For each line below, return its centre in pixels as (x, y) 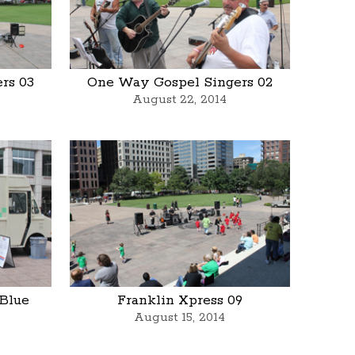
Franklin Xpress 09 (179, 301)
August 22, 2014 (180, 100)
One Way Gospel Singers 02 (179, 83)
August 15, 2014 (180, 318)
